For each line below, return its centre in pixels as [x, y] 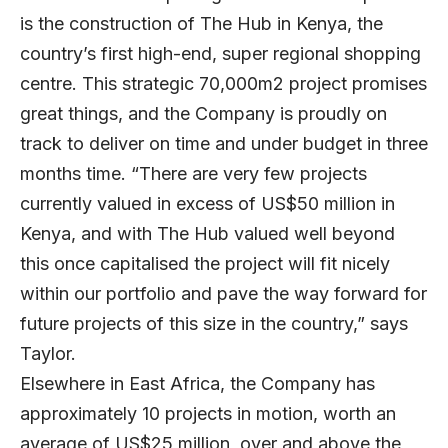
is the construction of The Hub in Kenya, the [201, 23]
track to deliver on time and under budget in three [224, 143]
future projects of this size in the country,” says [214, 323]
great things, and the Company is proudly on [203, 113]
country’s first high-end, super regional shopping [220, 53]
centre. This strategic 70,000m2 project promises [223, 83]
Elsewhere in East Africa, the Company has [197, 383]
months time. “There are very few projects [193, 173]
